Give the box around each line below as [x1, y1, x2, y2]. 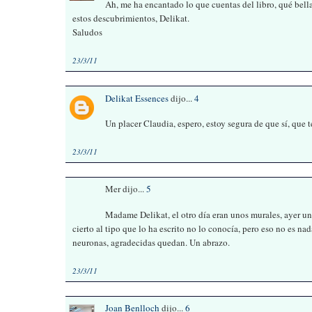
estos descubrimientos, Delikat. [72, 12, 190, 25]
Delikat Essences [105, 91, 169, 104]
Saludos [72, 26, 103, 39]
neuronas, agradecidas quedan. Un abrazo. [72, 235, 231, 249]
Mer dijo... [105, 182, 147, 196]
